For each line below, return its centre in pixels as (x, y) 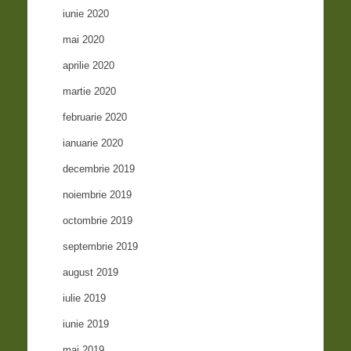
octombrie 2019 (98, 221)
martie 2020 (90, 92)
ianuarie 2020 (93, 143)
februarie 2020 (95, 118)
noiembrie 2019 (98, 195)
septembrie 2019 (101, 247)
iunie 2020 (86, 14)
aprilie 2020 (89, 66)
